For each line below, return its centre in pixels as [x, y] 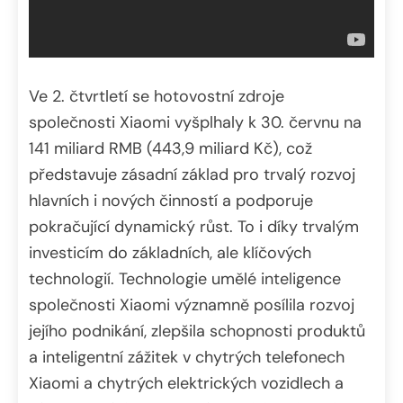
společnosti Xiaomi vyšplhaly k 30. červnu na [195, 122]
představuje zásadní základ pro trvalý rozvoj [192, 174]
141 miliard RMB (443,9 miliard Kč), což [170, 148]
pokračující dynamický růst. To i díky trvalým [194, 226]
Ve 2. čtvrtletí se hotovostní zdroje [157, 96]
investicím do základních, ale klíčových [170, 252]
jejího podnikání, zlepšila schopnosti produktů [197, 331]
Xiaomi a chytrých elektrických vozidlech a [186, 383]
